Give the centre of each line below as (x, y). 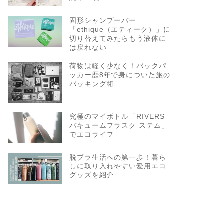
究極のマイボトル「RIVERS (117, 117)
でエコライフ (91, 135)
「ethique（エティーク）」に (120, 29)
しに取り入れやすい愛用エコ (117, 166)
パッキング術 (91, 84)
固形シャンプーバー (103, 20)
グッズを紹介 (91, 175)
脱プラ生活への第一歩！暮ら (117, 158)
